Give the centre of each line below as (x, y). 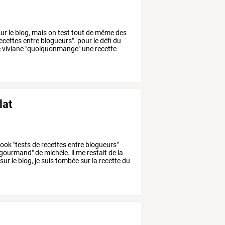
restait (96, 153)
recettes (53, 145)
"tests (21, 145)
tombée (67, 161)
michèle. (57, 153)
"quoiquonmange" (52, 48)
